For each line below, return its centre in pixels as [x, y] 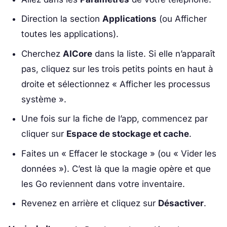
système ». [44, 99]
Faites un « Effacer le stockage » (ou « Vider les [119, 153]
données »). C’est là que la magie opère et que [116, 168]
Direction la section [62, 19]
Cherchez [42, 53]
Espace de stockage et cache [127, 134]
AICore [77, 53]
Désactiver [181, 203]
